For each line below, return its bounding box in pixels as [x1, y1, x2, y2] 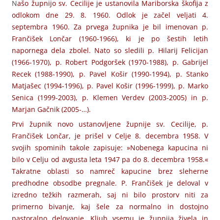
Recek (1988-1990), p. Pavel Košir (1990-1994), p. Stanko [12, 69, 208, 79]
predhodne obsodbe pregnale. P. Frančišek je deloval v [12, 178, 208, 188]
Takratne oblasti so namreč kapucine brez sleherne [12, 166, 208, 176]
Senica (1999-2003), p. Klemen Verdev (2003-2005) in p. [12, 92, 208, 102]
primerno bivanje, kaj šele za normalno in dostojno [12, 202, 208, 212]
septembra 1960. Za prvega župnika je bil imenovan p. [12, 22, 208, 31]
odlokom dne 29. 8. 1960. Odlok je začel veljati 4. [12, 10, 208, 20]
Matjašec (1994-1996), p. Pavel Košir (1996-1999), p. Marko [12, 81, 208, 90]
